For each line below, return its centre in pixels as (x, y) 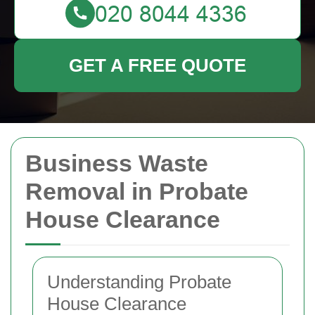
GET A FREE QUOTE (157, 65)
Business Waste (117, 163)
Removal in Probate (137, 191)
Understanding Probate (139, 282)
